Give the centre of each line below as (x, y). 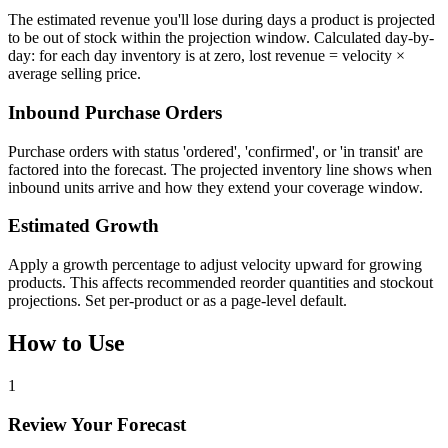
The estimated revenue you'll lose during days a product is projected (221, 20)
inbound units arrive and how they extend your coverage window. (215, 187)
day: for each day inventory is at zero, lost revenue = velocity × (206, 56)
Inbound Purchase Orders (115, 112)
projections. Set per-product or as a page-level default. (177, 301)
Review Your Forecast (97, 424)
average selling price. (74, 74)
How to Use (66, 343)
